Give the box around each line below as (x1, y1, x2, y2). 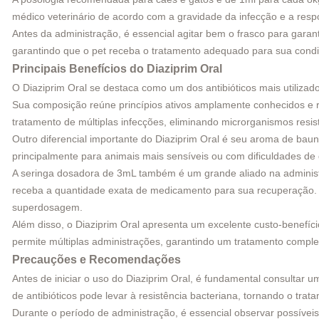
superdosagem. (12, 201, 83, 213)
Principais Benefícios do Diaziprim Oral (12, 62, 222, 75)
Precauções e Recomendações (12, 253, 181, 266)
